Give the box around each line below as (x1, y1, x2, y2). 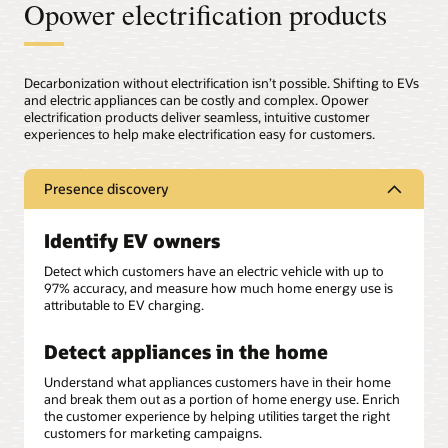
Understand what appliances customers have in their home (44, 374, 391, 391)
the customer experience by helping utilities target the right (44, 408, 390, 425)
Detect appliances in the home (44, 338, 328, 364)
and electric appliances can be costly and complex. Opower (24, 92, 369, 109)
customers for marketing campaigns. (44, 425, 262, 442)
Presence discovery (44, 179, 168, 199)
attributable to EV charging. (44, 297, 204, 314)
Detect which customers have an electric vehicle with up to (44, 263, 384, 280)
